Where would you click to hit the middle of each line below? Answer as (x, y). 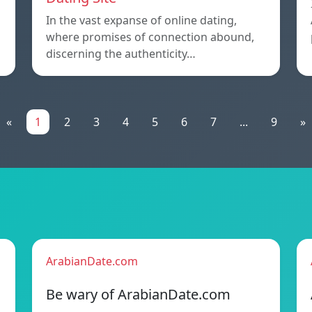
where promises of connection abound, (150, 37)
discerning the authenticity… (121, 54)
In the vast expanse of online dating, (141, 21)
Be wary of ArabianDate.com (138, 295)
